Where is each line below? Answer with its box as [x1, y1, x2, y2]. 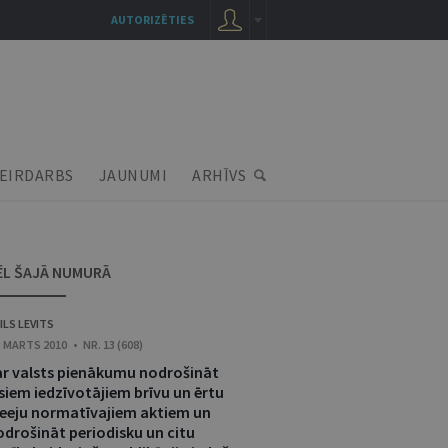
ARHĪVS [192, 165, 246, 185]
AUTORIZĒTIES [111, 12, 194, 27]
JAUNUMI [98, 165, 167, 185]
